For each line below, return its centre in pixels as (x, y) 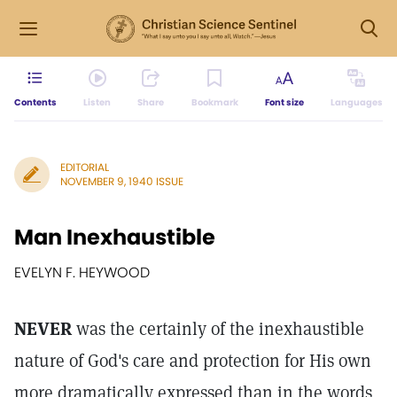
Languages (356, 102)
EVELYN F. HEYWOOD (82, 272)
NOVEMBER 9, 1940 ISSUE (122, 181)
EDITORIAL (85, 167)
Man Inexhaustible (115, 237)
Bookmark (214, 102)
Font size (284, 102)
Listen (97, 102)
